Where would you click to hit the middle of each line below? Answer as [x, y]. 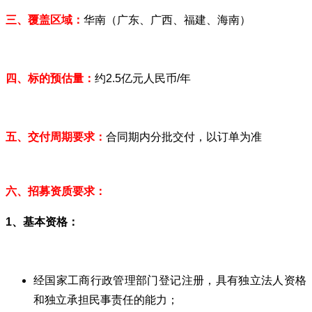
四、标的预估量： [50, 78]
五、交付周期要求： [56, 136]
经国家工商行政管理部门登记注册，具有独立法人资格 [170, 280]
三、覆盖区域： [45, 19]
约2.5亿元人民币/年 [143, 78]
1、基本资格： [42, 221]
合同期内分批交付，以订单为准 [184, 136]
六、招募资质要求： [56, 191]
